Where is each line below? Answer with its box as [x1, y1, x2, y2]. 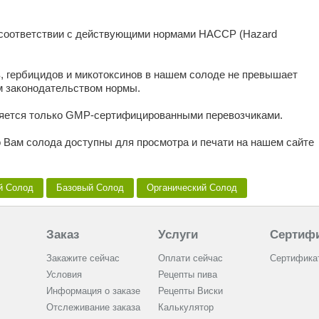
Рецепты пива [157, 269, 217, 281]
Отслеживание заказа [46, 302, 140, 313]
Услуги [157, 228, 198, 242]
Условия [46, 269, 82, 281]
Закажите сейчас [46, 253, 120, 264]
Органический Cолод [143, 182, 240, 194]
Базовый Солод [53, 182, 127, 194]
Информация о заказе [46, 286, 140, 297]
